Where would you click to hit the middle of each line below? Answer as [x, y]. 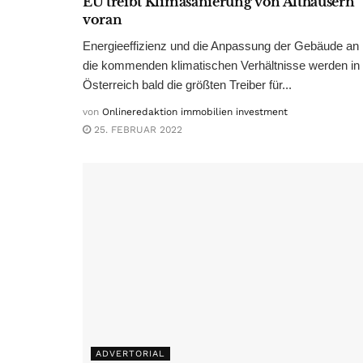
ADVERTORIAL [130, 353]
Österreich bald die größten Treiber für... [187, 85]
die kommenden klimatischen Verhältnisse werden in [221, 66]
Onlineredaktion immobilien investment [195, 112]
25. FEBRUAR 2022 [137, 130]
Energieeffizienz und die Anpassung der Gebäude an [221, 46]
